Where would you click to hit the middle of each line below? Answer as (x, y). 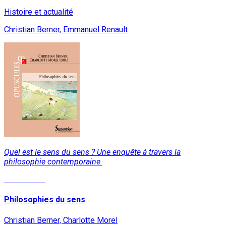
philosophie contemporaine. (53, 162)
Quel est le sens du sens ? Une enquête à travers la (92, 152)
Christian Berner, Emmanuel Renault (66, 30)
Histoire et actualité (39, 12)
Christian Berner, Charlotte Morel (61, 220)
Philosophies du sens (45, 200)
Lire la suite (25, 180)
